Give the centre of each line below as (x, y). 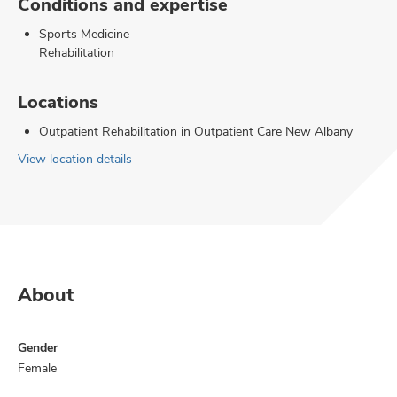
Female (37, 368)
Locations (58, 102)
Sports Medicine (84, 34)
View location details (75, 159)
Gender (38, 347)
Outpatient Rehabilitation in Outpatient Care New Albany (196, 131)
